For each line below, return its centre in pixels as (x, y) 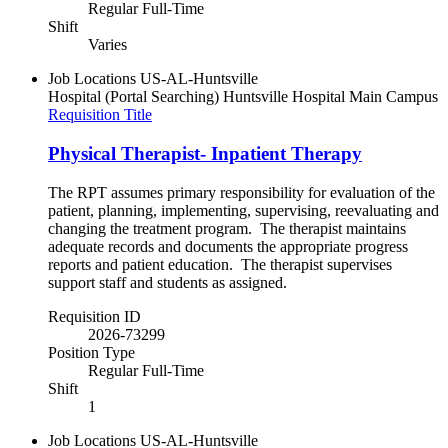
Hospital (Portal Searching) (133, 97)
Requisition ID (94, 316)
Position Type (91, 352)
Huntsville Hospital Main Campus (330, 97)
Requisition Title (100, 115)
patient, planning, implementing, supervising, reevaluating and (243, 210)
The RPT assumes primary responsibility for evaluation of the (241, 192)
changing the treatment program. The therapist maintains (227, 228)
